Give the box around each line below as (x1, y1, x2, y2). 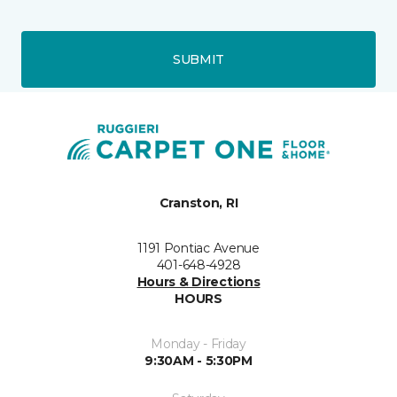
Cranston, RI (159, 195, 238, 211)
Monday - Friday (151, 336, 246, 352)
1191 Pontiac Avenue (137, 240, 260, 256)
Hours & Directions (136, 274, 261, 290)
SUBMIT (172, 51, 225, 67)
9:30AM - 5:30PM (144, 353, 253, 369)
